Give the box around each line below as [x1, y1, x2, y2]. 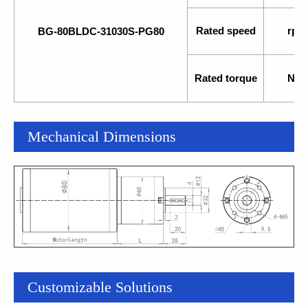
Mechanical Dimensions [27, 128, 176, 145]
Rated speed [195, 25, 256, 36]
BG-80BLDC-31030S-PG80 [37, 25, 164, 37]
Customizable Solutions [27, 278, 173, 296]
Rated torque [194, 72, 257, 84]
